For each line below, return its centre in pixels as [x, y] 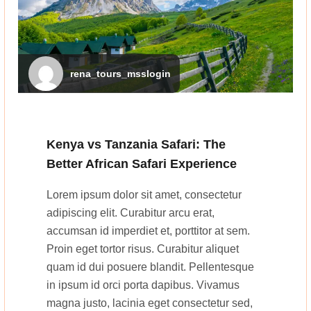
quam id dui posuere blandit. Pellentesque [150, 267]
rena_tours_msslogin [120, 73]
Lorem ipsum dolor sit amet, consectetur [144, 194]
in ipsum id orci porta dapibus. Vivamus [143, 285]
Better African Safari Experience [142, 163]
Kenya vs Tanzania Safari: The [136, 144]
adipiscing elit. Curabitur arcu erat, [131, 212]
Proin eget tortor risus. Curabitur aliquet [143, 249]
